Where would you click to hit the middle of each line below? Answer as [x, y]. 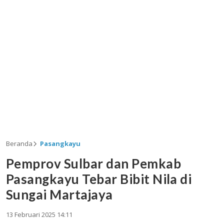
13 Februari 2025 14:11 [39, 214]
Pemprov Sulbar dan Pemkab [93, 163]
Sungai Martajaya [59, 194]
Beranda [19, 143]
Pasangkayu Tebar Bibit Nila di [99, 179]
